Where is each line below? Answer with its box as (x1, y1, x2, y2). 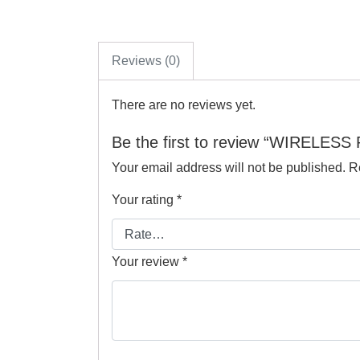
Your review (112, 254, 182, 268)
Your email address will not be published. (112, 161, 346, 175)
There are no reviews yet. (112, 98, 256, 112)
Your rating (112, 193, 177, 207)
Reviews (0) (112, 54, 180, 68)
